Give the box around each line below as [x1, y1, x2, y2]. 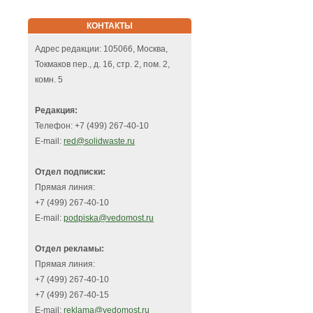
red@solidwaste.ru [64, 136, 135, 147]
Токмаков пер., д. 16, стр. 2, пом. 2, [35, 59, 170, 70]
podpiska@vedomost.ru [64, 213, 154, 224]
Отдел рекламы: [35, 244, 104, 254]
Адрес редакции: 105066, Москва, [35, 44, 168, 54]
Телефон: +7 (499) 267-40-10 [35, 121, 149, 131]
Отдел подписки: [35, 167, 105, 177]
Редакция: [35, 105, 78, 116]
